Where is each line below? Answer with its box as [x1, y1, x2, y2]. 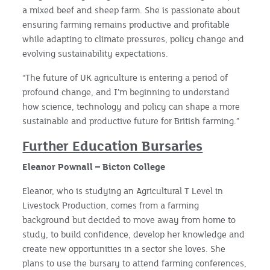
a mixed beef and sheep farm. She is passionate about [22, 4, 240, 16]
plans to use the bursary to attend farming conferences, [22, 257, 247, 269]
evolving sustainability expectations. [22, 47, 169, 59]
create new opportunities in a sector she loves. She [22, 242, 226, 254]
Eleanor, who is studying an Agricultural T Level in [22, 184, 224, 196]
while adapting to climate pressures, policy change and [22, 33, 245, 45]
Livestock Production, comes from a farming [22, 199, 199, 211]
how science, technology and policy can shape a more [22, 100, 240, 112]
